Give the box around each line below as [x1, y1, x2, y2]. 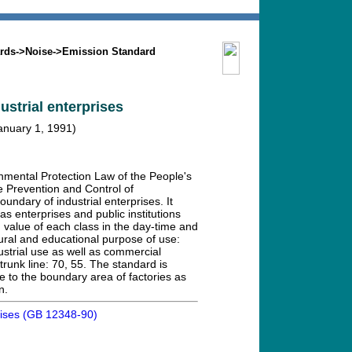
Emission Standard [62, 46, 156, 57]
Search [21, 24, 58, 37]
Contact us [185, 24, 244, 37]
